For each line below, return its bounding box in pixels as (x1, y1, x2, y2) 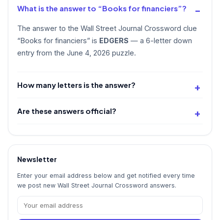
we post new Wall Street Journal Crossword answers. (17, 181, 176, 189)
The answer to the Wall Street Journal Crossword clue (17, 24, 197, 32)
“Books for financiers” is (17, 36, 99, 45)
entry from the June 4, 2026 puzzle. (17, 48, 136, 57)
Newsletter (17, 154, 57, 164)
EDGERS (99, 36, 129, 45)
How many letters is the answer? (17, 80, 136, 89)
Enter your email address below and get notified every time (17, 171, 195, 179)
